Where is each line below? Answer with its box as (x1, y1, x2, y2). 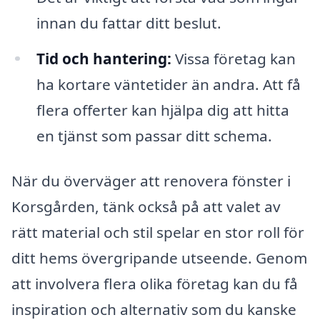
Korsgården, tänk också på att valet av (11, 196, 281, 217)
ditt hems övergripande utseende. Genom (11, 248, 307, 269)
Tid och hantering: (36, 48, 171, 69)
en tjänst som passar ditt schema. (36, 125, 272, 146)
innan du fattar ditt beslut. (36, 12, 221, 33)
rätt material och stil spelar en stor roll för (11, 222, 304, 243)
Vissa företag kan (171, 48, 296, 69)
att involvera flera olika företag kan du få (11, 274, 298, 294)
